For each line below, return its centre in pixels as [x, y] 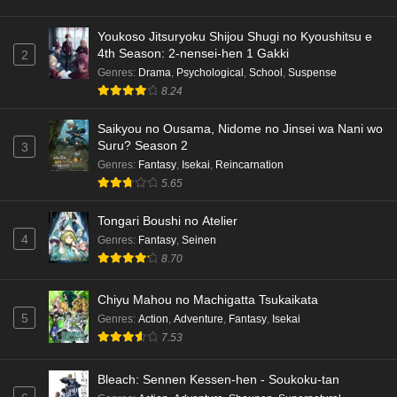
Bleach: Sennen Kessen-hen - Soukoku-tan [218, 380]
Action [153, 319]
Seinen [199, 240]
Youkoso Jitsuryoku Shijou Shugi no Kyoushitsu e [235, 36]
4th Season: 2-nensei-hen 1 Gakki [193, 53]
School [266, 72]
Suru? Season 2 [143, 145]
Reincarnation [249, 164]
